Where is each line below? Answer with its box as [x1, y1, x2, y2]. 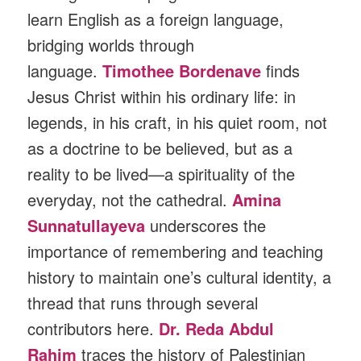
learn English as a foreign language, [27, 7, 284, 31]
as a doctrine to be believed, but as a [27, 136, 293, 160]
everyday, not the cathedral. [27, 188, 233, 212]
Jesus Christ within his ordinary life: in [27, 85, 297, 109]
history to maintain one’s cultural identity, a [27, 265, 332, 289]
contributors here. [27, 317, 160, 341]
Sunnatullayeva [27, 214, 146, 238]
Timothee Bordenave [102, 59, 262, 83]
